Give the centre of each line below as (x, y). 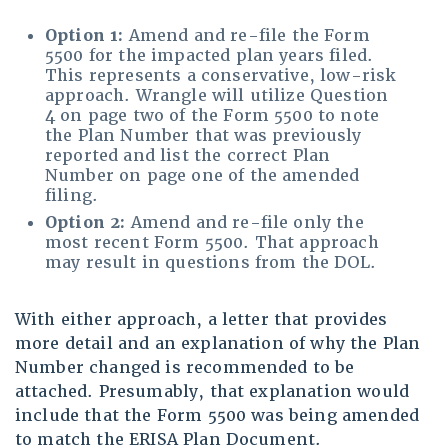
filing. (72, 196)
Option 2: (85, 223)
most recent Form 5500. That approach (212, 243)
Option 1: (84, 36)
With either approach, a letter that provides (201, 320)
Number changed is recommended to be (185, 368)
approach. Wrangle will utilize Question (217, 96)
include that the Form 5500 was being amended (217, 416)
